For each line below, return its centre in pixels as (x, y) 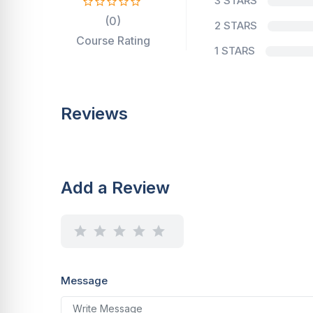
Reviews (94, 114)
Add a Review (115, 188)
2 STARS (236, 26)
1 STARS (235, 51)
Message (84, 281)
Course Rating (113, 40)
